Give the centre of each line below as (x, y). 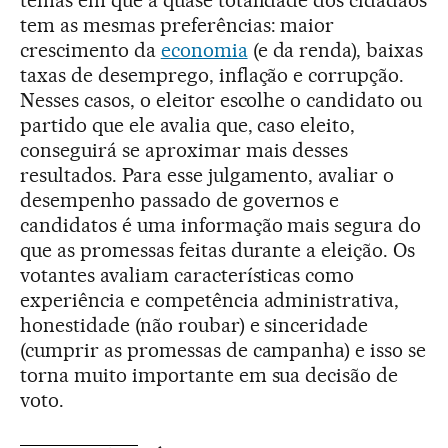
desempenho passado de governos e (180, 199)
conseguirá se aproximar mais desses (184, 149)
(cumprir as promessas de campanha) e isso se (223, 349)
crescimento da (90, 49)
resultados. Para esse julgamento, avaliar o (207, 174)
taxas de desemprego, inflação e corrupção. (212, 74)
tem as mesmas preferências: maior (177, 24)
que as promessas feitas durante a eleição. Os (218, 249)
